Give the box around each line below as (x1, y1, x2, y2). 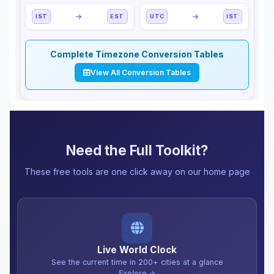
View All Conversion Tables (91, 67, 191, 77)
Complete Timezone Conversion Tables (50, 49, 224, 60)
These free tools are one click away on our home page (24, 166, 250, 177)
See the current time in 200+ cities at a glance (51, 257, 223, 267)
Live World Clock (97, 244, 177, 256)
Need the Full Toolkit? (66, 142, 208, 159)
